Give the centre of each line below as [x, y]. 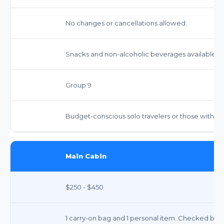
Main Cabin [86, 156]
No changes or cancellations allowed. [126, 23]
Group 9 [78, 85]
